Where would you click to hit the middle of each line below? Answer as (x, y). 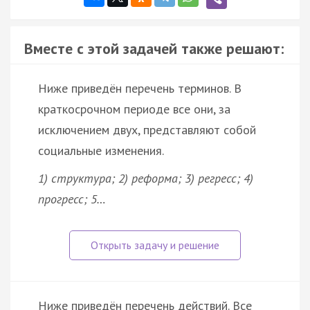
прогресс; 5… (72, 199)
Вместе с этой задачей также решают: (154, 48)
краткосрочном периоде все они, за (134, 109)
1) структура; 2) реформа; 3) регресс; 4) (146, 178)
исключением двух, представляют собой (147, 129)
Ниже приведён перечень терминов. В (140, 88)
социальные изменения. (101, 150)
